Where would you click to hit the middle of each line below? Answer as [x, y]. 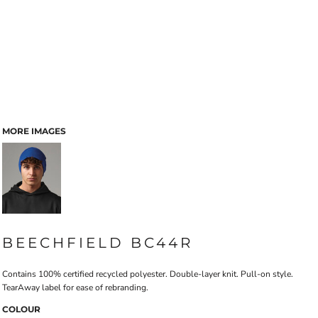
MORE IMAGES [34, 131]
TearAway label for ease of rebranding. [75, 287]
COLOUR [21, 309]
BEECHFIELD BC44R [98, 243]
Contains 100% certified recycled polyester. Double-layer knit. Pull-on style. [148, 274]
